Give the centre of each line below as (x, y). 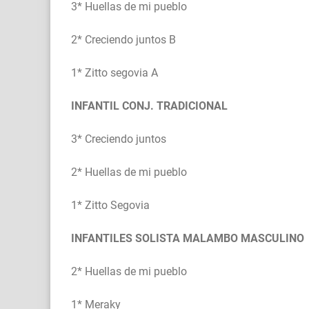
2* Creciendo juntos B (123, 40)
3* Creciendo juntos (119, 139)
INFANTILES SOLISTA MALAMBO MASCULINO (188, 239)
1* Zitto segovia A (114, 73)
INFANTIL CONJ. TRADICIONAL (149, 106)
